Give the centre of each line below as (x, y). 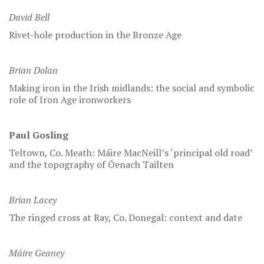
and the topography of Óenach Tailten (91, 164)
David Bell (29, 17)
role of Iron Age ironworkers (70, 100)
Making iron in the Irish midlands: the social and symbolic (132, 88)
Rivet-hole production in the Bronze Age (95, 35)
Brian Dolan (33, 70)
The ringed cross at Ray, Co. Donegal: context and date (126, 217)
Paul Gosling (39, 135)
